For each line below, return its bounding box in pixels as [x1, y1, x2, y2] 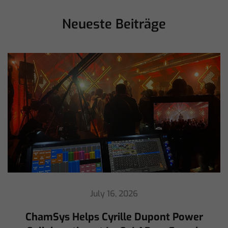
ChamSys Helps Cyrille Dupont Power [25, 210, 203, 224]
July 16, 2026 [90, 188, 138, 199]
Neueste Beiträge [62, 15, 166, 33]
